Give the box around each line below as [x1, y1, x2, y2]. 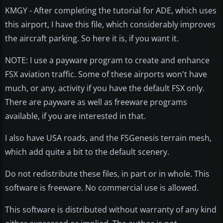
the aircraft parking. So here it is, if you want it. [5, 33, 179, 44]
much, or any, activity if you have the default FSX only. [5, 83, 205, 94]
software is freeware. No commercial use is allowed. [5, 182, 199, 194]
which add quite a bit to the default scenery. [5, 146, 169, 158]
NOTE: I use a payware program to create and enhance [5, 55, 210, 66]
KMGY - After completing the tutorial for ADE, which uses [5, 5, 217, 16]
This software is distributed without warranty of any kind [5, 204, 217, 216]
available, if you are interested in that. [5, 111, 146, 122]
